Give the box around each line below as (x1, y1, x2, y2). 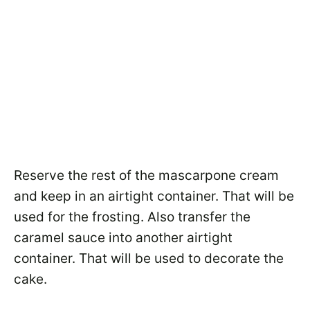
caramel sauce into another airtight (14, 230, 232, 246)
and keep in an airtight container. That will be (14, 188, 294, 204)
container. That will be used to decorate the (14, 250, 284, 266)
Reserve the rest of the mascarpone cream (14, 167, 279, 183)
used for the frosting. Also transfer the (14, 209, 250, 225)
